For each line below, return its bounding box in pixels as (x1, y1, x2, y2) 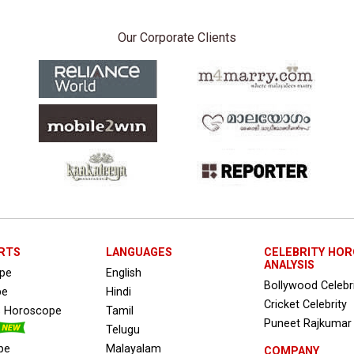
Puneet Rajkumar (263, 316, 352, 330)
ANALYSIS (263, 258, 314, 272)
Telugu (105, 322, 140, 337)
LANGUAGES (105, 245, 172, 259)
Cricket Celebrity (263, 297, 347, 311)
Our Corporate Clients (118, 29, 236, 45)
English (105, 265, 141, 280)
